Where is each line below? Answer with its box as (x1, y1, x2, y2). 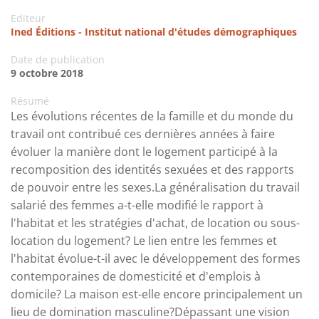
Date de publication (11, 53, 105, 67)
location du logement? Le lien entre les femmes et (11, 233, 277, 249)
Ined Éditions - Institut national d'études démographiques (11, 25, 297, 39)
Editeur (11, 11, 46, 26)
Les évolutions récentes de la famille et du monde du (11, 108, 293, 125)
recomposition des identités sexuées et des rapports (11, 162, 294, 178)
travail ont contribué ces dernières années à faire (11, 126, 275, 142)
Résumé (11, 94, 49, 108)
